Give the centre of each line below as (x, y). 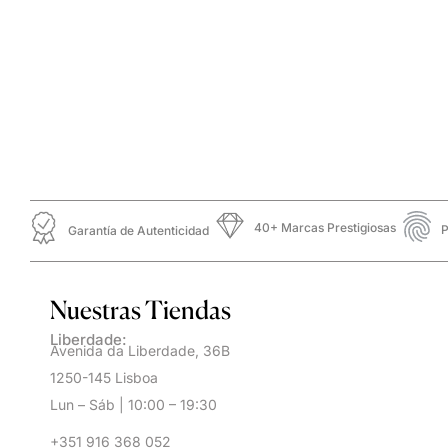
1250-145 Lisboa (104, 377)
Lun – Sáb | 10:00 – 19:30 (133, 404)
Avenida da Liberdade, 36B (140, 350)
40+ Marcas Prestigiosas (324, 228)
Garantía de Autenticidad (138, 231)
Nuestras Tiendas (140, 309)
